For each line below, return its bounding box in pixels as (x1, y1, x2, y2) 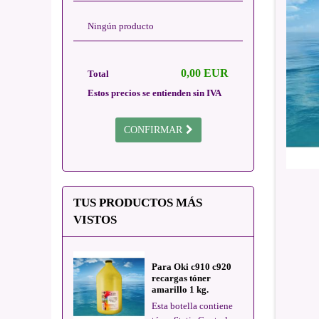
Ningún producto (88, 21, 154, 31)
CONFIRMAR (123, 125, 182, 135)
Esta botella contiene (152, 300, 233, 311)
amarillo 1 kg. (152, 284, 209, 295)
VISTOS (73, 213, 117, 226)
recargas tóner (152, 273, 211, 283)
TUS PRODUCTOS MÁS (73, 196, 202, 209)
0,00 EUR (181, 67, 229, 79)
